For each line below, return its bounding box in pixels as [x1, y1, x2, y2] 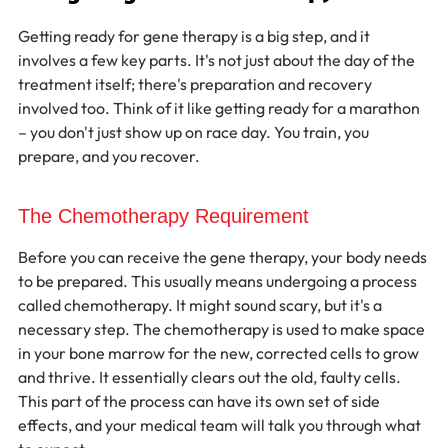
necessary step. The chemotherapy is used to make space [18, 319, 428, 339]
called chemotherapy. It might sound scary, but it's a [18, 295, 385, 315]
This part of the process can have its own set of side [18, 391, 383, 411]
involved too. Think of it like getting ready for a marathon [18, 98, 423, 118]
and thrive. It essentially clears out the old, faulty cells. [18, 367, 404, 387]
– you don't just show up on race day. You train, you [18, 122, 372, 142]
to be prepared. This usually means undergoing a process [18, 271, 420, 291]
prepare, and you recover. [18, 146, 200, 166]
